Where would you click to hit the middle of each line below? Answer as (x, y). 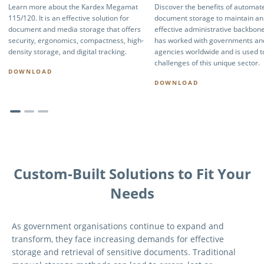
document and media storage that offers (75, 29)
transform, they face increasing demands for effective (118, 239)
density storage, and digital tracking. (67, 51)
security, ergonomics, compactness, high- (76, 40)
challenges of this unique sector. (207, 62)
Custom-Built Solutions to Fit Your (132, 174)
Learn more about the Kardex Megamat (73, 6)
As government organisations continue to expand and (118, 226)
